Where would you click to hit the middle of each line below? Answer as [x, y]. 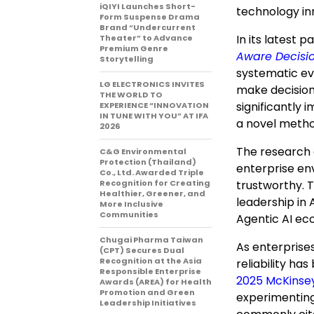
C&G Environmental [143, 151]
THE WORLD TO [131, 95]
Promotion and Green [147, 292]
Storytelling [127, 59]
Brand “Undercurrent [148, 27]
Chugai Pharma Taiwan [151, 240]
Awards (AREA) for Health [156, 282]
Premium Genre [134, 48]
